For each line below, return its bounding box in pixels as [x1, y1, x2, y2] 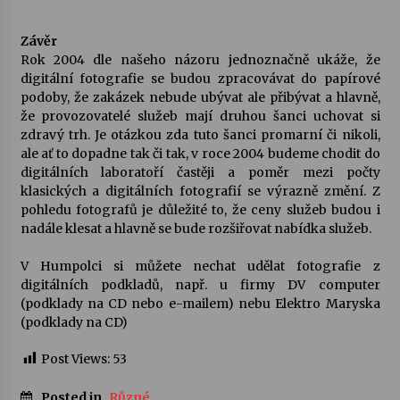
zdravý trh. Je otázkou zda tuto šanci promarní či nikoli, [20, 127, 380, 143]
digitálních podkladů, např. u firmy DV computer [20, 277, 380, 293]
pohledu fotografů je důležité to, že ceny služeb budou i [20, 202, 380, 218]
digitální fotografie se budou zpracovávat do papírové [20, 71, 380, 87]
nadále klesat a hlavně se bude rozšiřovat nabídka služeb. [20, 221, 371, 237]
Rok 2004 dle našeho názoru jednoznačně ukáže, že [20, 52, 380, 68]
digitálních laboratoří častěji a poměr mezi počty [20, 164, 380, 180]
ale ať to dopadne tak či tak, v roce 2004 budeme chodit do [20, 146, 380, 162]
